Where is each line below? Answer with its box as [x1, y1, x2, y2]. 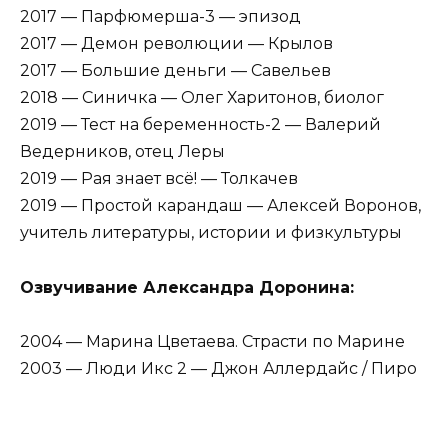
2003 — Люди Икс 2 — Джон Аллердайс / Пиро [20, 358, 417, 378]
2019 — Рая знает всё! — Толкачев [20, 169, 298, 189]
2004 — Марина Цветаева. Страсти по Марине [20, 331, 405, 351]
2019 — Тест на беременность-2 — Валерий [20, 115, 381, 135]
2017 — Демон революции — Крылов [20, 34, 333, 54]
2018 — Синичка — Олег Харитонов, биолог [20, 88, 384, 108]
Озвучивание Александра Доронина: [20, 277, 354, 297]
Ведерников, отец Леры [20, 142, 225, 162]
